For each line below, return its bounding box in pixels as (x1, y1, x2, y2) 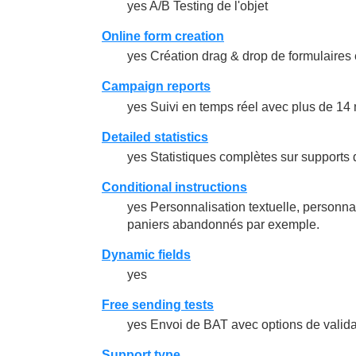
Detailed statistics (102, 130, 208, 144)
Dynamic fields (102, 247, 191, 261)
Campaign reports (102, 79, 211, 94)
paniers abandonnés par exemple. (127, 217, 319, 231)
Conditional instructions (102, 180, 247, 194)
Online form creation (102, 29, 224, 44)
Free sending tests (102, 298, 214, 312)
